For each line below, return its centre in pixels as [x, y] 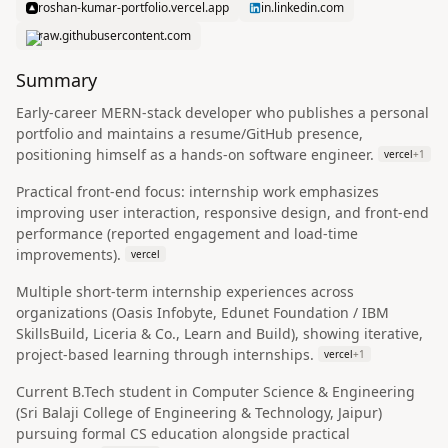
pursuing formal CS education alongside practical [183, 433]
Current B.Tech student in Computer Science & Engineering [215, 391]
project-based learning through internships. [165, 354]
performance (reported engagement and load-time [187, 233]
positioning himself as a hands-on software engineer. [195, 154]
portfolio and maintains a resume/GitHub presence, [189, 133]
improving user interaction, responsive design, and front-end [222, 212]
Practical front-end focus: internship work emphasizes [197, 191]
